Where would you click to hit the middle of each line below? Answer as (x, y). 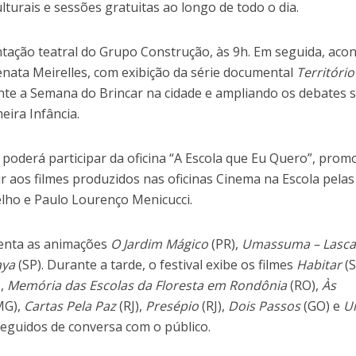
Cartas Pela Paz (70, 306)
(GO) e (322, 306)
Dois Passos (265, 306)
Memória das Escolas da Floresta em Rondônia (147, 286)
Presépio (172, 306)
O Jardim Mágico (160, 244)
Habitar (319, 265)
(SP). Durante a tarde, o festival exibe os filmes (156, 265)
